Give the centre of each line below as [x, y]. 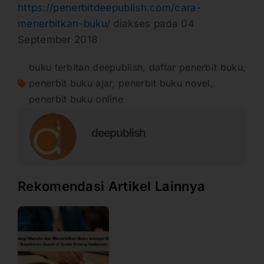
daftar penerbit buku [196, 67]
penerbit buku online [76, 99]
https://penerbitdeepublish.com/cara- [110, 8]
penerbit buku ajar [71, 83]
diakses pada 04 [152, 24]
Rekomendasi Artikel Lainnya [112, 187]
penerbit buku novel [164, 83]
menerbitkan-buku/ [64, 24]
